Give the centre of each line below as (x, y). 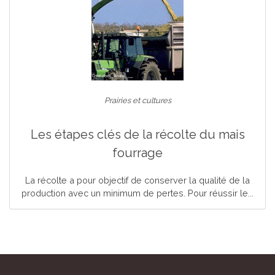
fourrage (137, 153)
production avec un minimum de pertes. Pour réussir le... (137, 193)
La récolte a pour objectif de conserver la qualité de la (137, 180)
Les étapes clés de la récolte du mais (137, 134)
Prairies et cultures (137, 100)
